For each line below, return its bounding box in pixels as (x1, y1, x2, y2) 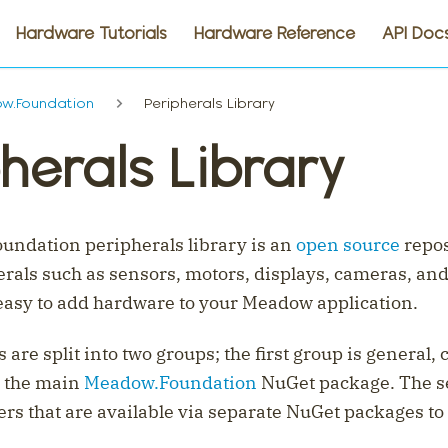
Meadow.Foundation (84, 371, 257, 395)
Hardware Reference (194, 23, 356, 44)
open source (296, 232, 400, 256)
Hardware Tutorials (16, 23, 168, 44)
